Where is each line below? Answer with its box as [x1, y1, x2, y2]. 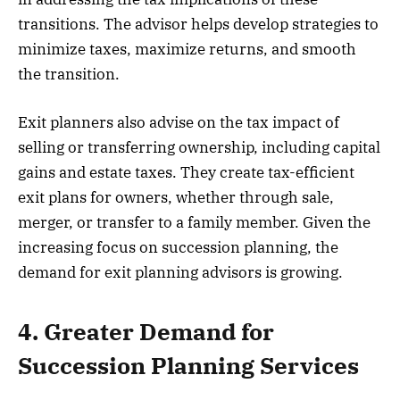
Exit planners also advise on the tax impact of [18, 112, 339, 132]
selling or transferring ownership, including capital [18, 137, 380, 157]
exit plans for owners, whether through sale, [18, 187, 334, 207]
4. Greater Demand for [18, 317, 274, 347]
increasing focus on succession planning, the [18, 237, 338, 257]
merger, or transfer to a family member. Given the [18, 212, 371, 232]
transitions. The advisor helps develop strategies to [18, 13, 379, 34]
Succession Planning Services [18, 351, 359, 381]
